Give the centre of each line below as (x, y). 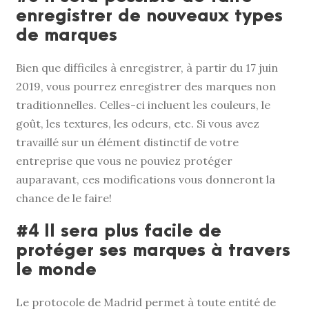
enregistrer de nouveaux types (149, 16)
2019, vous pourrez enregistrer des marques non (146, 86)
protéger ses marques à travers (153, 250)
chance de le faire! (64, 198)
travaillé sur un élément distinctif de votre (127, 142)
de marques (67, 35)
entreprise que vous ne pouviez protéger (124, 160)
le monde (56, 269)
